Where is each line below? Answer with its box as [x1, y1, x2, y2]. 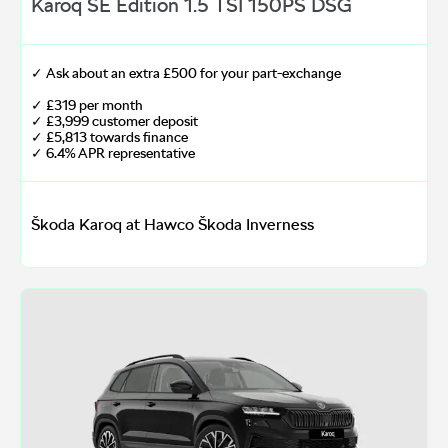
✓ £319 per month [31, 97, 143, 114]
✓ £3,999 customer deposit [31, 113, 198, 130]
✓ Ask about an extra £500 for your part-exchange [31, 65, 341, 82]
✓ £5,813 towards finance [31, 129, 188, 146]
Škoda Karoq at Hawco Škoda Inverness [31, 215, 314, 235]
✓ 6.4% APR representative [31, 145, 195, 162]
